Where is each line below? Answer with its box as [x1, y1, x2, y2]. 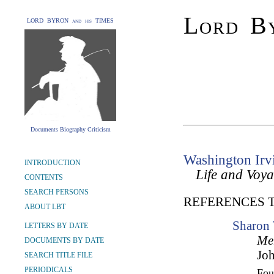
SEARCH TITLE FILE [24, 251, 92, 259]
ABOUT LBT [24, 202, 65, 211]
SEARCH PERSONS [24, 188, 89, 196]
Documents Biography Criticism [30, 126, 111, 133]
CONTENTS [24, 173, 63, 182]
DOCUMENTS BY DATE [24, 236, 104, 245]
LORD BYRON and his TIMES [27, 17, 114, 24]
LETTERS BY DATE [24, 221, 88, 230]
